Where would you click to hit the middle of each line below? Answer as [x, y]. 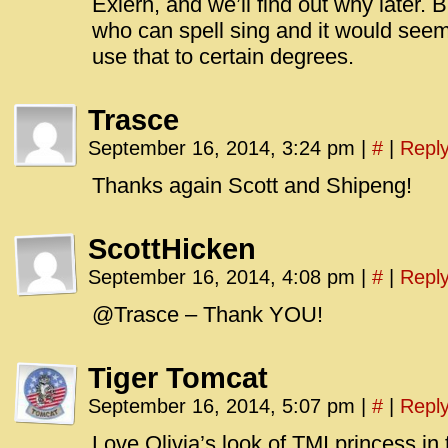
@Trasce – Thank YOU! [207, 314]
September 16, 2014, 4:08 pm [224, 277]
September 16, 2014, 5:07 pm [224, 406]
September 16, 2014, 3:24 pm [224, 148]
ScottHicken [172, 249]
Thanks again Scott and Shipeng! [252, 185]
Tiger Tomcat [178, 378]
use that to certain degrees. [223, 56]
